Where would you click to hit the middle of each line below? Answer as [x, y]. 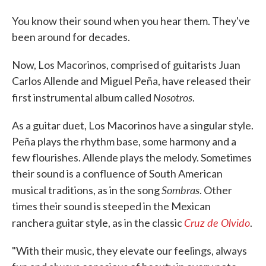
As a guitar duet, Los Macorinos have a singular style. [133, 125]
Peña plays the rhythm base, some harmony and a [124, 141]
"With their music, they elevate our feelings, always [129, 251]
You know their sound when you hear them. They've [131, 21]
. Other [216, 190]
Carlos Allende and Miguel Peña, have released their [132, 81]
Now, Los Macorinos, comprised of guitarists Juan [126, 65]
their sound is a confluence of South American [117, 173]
